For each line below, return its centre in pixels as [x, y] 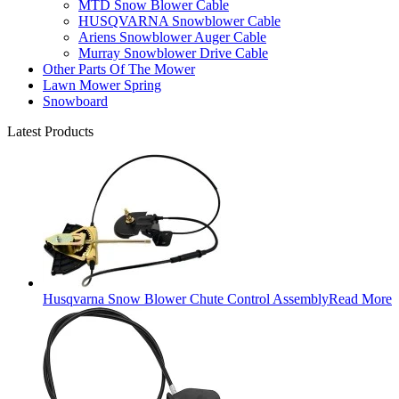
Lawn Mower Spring [102, 85]
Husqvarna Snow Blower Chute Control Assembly [186, 298]
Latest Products [50, 131]
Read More [360, 298]
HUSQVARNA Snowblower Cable [179, 20]
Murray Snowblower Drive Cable [173, 53]
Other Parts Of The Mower [119, 69]
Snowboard [75, 101]
